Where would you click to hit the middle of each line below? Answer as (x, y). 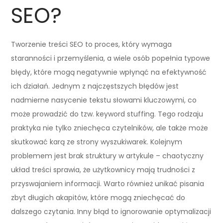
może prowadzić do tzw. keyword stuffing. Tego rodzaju (107, 114)
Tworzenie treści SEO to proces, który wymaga (92, 44)
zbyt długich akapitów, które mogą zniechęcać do (98, 197)
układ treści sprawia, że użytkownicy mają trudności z (103, 169)
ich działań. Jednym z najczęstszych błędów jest (95, 86)
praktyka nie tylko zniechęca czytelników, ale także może (110, 128)
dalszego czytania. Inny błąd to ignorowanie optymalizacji (111, 211)
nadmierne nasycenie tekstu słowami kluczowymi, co (104, 100)
